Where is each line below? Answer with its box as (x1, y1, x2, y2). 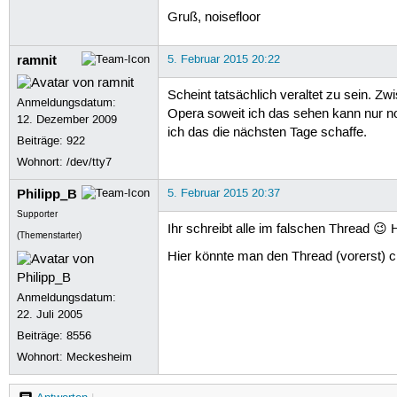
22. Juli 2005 (17, 307, 83, 322)
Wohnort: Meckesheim (17, 349, 133, 364)
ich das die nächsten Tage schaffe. (167, 124, 367, 141)
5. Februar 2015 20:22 (167, 51, 280, 66)
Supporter (17, 208, 58, 220)
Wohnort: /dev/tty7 (17, 154, 113, 169)
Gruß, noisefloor (167, 9, 261, 26)
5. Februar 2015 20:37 (167, 185, 280, 200)
